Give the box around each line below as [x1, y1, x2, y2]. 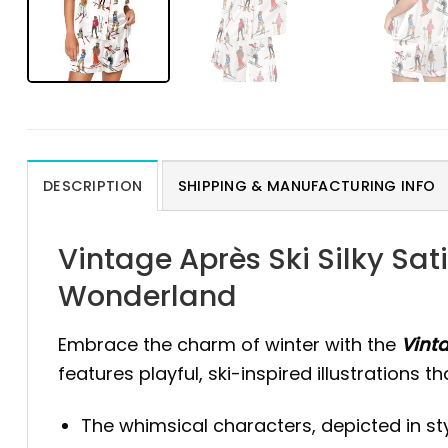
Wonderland [58, 276, 237, 317]
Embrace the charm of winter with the [58, 331, 401, 357]
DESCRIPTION [43, 176, 143, 197]
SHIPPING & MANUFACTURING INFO [177, 176, 436, 197]
